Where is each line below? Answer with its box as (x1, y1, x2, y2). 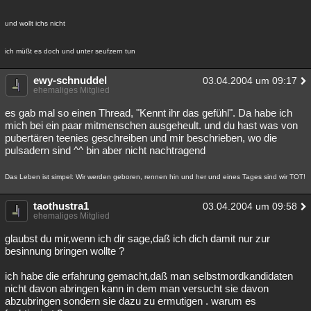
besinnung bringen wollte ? (5, 245, 124, 257)
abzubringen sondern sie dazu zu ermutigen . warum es (5, 295, 256, 307)
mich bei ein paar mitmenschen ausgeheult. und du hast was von (5, 119, 298, 131)
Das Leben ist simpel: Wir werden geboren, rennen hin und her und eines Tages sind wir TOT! (5, 173, 305, 180)
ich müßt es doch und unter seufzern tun (5, 47, 135, 55)
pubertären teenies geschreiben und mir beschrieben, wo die (5, 132, 277, 144)
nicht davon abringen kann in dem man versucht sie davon (5, 283, 269, 294)
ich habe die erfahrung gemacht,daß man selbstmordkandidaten (5, 270, 293, 282)
